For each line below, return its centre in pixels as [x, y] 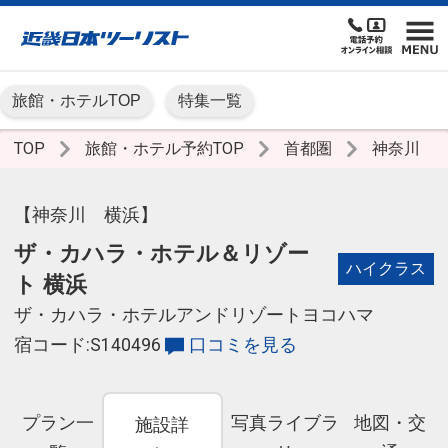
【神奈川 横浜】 [86, 215]
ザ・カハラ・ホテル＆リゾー [161, 253]
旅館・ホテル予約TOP [166, 149]
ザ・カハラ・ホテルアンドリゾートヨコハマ [194, 315]
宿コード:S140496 [87, 345]
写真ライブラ [284, 423]
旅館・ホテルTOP [76, 101]
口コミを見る [242, 345]
